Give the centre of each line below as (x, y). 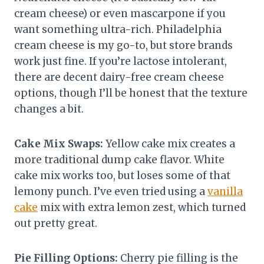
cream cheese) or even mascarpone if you (120, 14)
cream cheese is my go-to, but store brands (123, 46)
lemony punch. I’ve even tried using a (111, 192)
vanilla (225, 192)
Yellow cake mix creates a (169, 144)
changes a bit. (49, 109)
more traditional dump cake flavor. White (119, 160)
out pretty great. (56, 224)
